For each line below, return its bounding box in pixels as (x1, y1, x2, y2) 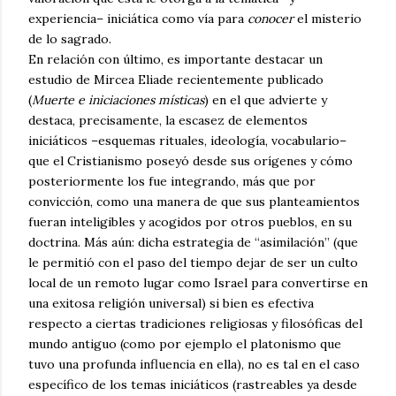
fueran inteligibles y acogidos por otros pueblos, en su (28, 214, 352, 231)
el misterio (297, 11, 362, 27)
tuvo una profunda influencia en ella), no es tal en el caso (28, 356, 360, 373)
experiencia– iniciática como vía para (28, 11, 247, 27)
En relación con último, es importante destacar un (28, 51, 323, 68)
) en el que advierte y (204, 92, 327, 109)
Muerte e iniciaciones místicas (32, 92, 204, 109)
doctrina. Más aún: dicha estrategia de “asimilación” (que (28, 234, 358, 251)
